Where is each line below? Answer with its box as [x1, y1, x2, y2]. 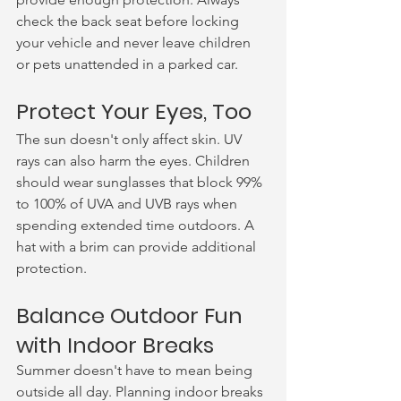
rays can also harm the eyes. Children [16, 152, 253, 169]
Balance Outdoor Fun [16, 301, 248, 330]
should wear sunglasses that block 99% [16, 174, 266, 191]
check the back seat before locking [16, 13, 243, 30]
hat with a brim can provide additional [16, 238, 260, 255]
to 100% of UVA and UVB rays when [16, 195, 241, 212]
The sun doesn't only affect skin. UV [16, 131, 245, 148]
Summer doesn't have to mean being [16, 362, 256, 379]
